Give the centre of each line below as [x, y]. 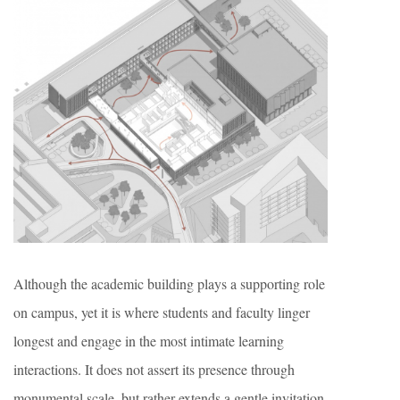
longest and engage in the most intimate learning [149, 341]
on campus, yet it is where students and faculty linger [162, 312]
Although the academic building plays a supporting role [169, 283]
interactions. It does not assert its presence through [154, 369]
